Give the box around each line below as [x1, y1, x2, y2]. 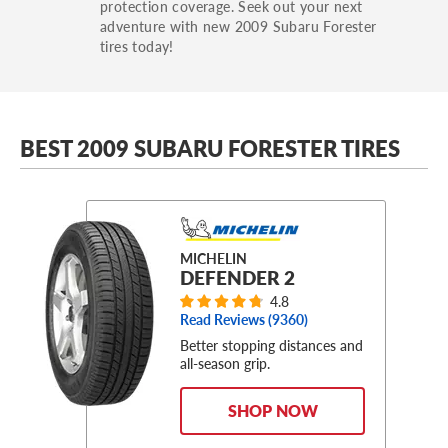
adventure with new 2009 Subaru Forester [100, 15, 377, 36]
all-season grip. [180, 353, 270, 374]
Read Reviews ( [180, 310, 272, 330]
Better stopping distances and [180, 335, 363, 356]
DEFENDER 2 [180, 263, 295, 291]
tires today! [100, 35, 174, 56]
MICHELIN [180, 248, 247, 268]
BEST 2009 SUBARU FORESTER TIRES [20, 131, 400, 164]
